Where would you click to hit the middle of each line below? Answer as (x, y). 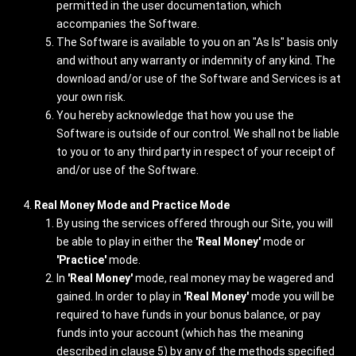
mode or (283, 242)
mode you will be (292, 296)
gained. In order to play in (120, 296)
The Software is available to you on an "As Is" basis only (197, 42)
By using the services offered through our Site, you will (195, 223)
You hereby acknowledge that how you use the (175, 115)
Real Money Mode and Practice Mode (132, 205)
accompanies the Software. (128, 24)
